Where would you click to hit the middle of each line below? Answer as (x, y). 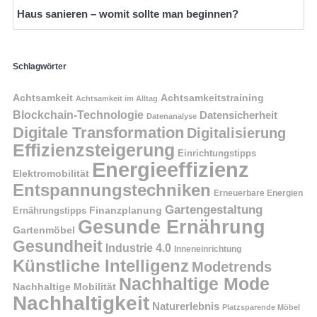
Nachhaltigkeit (81, 304)
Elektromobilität (51, 174)
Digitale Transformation (98, 133)
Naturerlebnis (186, 307)
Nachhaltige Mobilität (64, 287)
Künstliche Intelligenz (101, 266)
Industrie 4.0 (138, 248)
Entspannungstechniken (112, 190)
